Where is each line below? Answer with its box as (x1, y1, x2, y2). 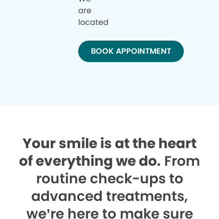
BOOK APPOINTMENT (91, 45, 171, 57)
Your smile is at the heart (22, 134, 197, 153)
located (78, 16, 109, 28)
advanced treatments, (31, 187, 188, 206)
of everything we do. (19, 152, 161, 171)
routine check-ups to (36, 169, 183, 188)
